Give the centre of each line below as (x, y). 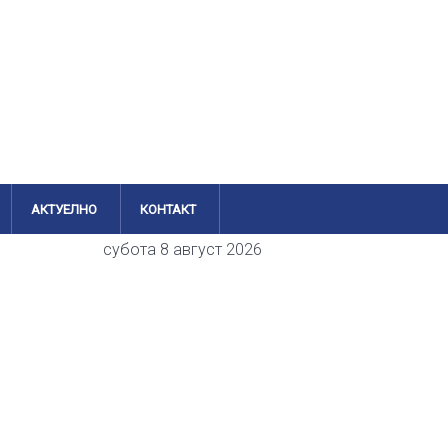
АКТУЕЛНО (64, 209)
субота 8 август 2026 (182, 249)
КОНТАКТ (168, 209)
